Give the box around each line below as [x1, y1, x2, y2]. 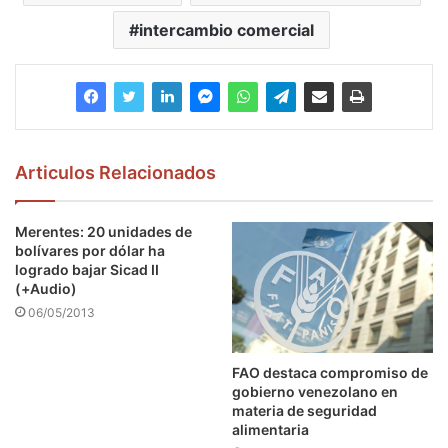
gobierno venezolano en [232, 383, 398, 401]
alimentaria [232, 421, 309, 439]
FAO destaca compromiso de [232, 364, 428, 382]
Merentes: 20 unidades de [15, 223, 192, 241]
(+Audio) [15, 280, 77, 298]
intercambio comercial [139, 20, 314, 41]
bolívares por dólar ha [15, 242, 165, 260]
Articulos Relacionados [15, 162, 216, 184]
